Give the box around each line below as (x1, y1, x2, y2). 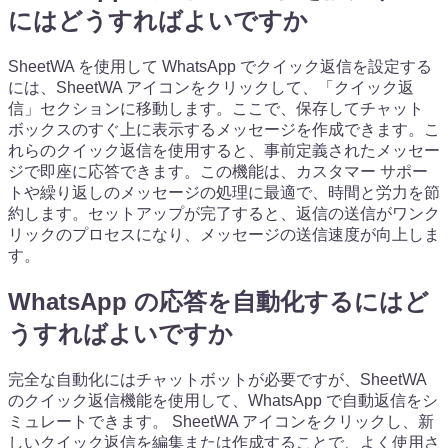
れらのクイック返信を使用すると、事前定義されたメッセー (8, 141, 440, 159)
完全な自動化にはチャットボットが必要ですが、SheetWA (8, 371, 426, 389)
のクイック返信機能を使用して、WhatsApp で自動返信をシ (8, 392, 438, 410)
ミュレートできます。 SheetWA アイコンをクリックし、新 (8, 413, 434, 431)
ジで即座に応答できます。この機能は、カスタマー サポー (8, 162, 428, 180)
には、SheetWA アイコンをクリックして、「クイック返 (8, 78, 414, 96)
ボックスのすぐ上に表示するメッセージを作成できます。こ (8, 120, 440, 138)
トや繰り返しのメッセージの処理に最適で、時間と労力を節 (8, 183, 440, 201)
